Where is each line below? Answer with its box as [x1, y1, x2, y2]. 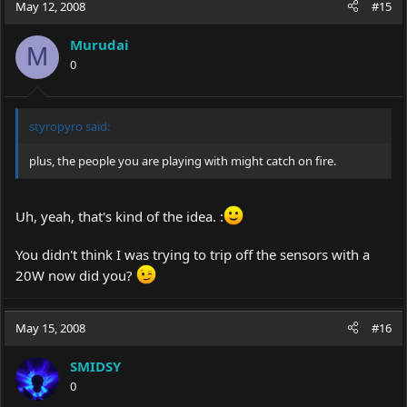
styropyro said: [29, 118, 110, 134]
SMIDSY [70, 356, 121, 375]
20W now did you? [15, 265, 136, 284]
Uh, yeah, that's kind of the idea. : [15, 206, 223, 225]
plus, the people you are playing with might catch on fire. [29, 153, 336, 169]
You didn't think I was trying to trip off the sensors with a [15, 244, 370, 263]
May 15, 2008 [15, 319, 85, 336]
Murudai [70, 35, 129, 54]
